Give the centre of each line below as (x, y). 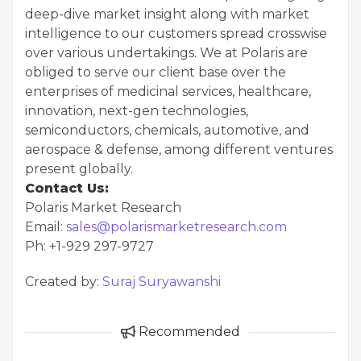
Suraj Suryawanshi (162, 282)
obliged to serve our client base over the (156, 72)
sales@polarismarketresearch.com (176, 227)
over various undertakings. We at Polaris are (166, 53)
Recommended (188, 332)
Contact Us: (67, 188)
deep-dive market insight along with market (167, 14)
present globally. (79, 169)
